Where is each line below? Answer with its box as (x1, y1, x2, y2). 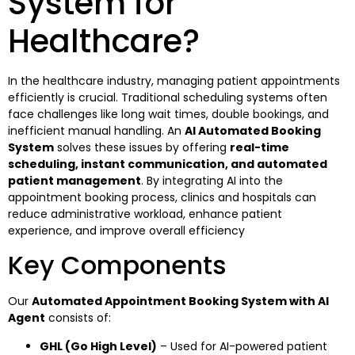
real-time (230, 139, 289, 155)
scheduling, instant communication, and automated (8, 155, 327, 172)
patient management (8, 172, 141, 189)
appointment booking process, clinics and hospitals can (8, 189, 316, 205)
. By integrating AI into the (141, 172, 283, 189)
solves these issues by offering (54, 139, 230, 155)
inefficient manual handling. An (8, 122, 185, 139)
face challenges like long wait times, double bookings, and (8, 105, 329, 122)
